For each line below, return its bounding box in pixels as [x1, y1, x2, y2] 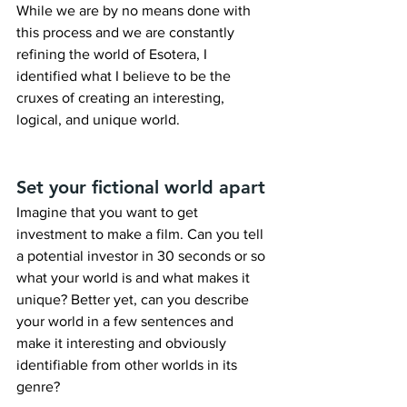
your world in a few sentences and [16, 313, 237, 330]
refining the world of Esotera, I [16, 46, 211, 63]
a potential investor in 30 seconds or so [16, 248, 269, 264]
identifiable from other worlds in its [16, 357, 241, 373]
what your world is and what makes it [16, 270, 253, 286]
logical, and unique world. [16, 112, 180, 128]
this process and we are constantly [16, 25, 238, 41]
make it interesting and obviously [16, 335, 230, 352]
